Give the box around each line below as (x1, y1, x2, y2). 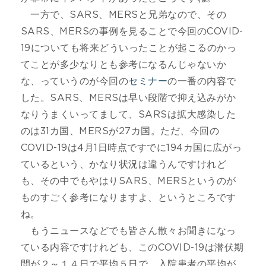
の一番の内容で (167, 76, 236, 86)
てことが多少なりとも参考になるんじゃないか (21, 59, 227, 69)
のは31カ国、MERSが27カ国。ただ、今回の (21, 126, 220, 136)
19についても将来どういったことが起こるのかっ (21, 43, 237, 53)
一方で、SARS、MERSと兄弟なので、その (21, 9, 227, 20)
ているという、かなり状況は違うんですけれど (21, 159, 227, 169)
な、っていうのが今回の (21, 76, 129, 86)
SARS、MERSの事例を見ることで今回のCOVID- (21, 26, 243, 36)
